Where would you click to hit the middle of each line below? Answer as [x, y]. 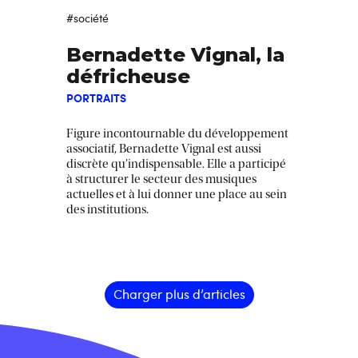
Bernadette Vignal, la [175, 55]
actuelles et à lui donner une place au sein [177, 195]
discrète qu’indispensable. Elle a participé [176, 164]
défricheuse [128, 77]
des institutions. [107, 210]
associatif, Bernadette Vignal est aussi [164, 149]
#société [88, 18]
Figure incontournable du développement [177, 134]
